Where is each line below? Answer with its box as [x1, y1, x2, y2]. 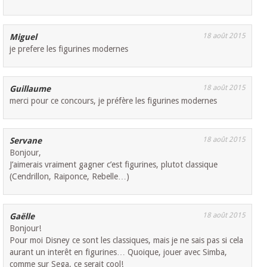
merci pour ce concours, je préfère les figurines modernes [10, 96, 218, 106]
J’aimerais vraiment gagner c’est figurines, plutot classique [10, 160, 218, 170]
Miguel [10, 32, 38, 42]
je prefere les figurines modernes [10, 44, 129, 54]
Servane [10, 136, 42, 146]
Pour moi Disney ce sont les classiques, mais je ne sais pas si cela [10, 235, 244, 246]
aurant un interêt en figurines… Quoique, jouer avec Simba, [10, 247, 228, 257]
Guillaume [10, 84, 51, 94]
